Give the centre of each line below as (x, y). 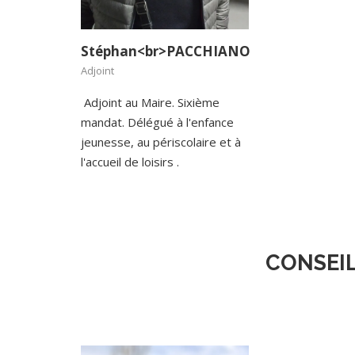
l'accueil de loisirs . (130, 162)
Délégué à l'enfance (181, 122)
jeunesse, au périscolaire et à (161, 142)
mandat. (104, 122)
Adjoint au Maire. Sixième (150, 103)
